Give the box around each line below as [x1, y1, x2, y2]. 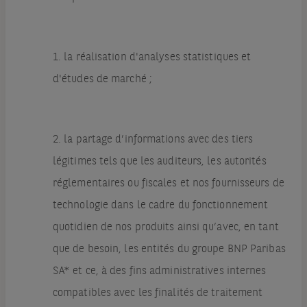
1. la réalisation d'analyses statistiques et [52, 52, 251, 64]
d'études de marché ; [52, 74, 152, 86]
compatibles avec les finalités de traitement [52, 288, 263, 299]
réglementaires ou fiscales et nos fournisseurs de [52, 178, 284, 190]
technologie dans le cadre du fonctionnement [52, 200, 269, 212]
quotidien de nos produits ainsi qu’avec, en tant [52, 222, 279, 234]
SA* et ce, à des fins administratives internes [52, 266, 267, 278]
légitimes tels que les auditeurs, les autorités [52, 156, 267, 168]
